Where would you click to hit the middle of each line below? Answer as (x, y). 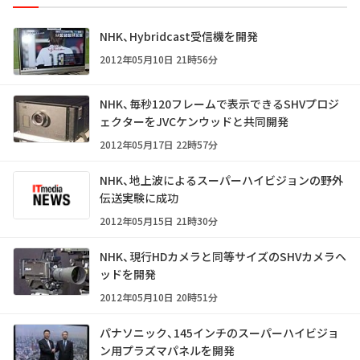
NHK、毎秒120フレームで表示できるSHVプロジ (219, 103)
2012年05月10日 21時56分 (159, 59)
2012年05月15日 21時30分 (159, 220)
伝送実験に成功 (139, 197)
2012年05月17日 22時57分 (159, 144)
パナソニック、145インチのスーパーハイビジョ (219, 332)
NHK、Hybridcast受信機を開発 (179, 36)
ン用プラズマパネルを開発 (167, 350)
